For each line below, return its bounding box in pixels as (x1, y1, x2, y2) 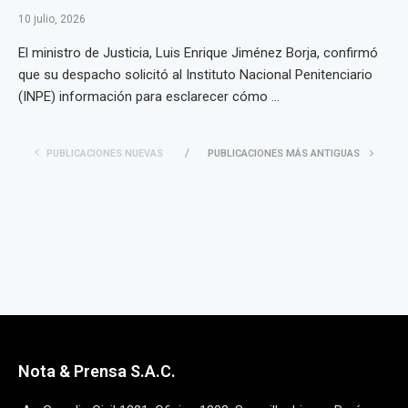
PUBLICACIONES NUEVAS (46, 148, 163, 159)
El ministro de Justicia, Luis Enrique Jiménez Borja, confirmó (18, 45, 378, 61)
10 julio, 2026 (18, 13, 86, 25)
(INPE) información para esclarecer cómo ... (18, 88, 280, 105)
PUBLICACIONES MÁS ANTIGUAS (208, 148, 362, 159)
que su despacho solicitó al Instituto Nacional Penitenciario (18, 66, 372, 83)
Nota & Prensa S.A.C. (18, 362, 176, 381)
